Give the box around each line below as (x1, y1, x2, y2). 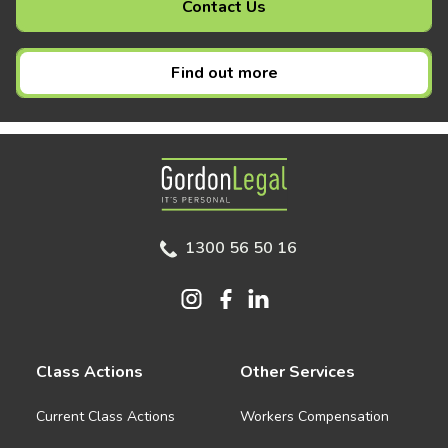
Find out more (170, 61, 278, 84)
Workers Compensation (240, 406, 389, 426)
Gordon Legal (222, 158, 317, 181)
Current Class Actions (36, 406, 175, 426)
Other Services (240, 360, 355, 383)
